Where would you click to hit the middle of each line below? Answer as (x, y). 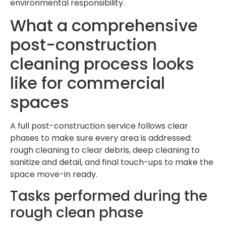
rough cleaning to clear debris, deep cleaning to (105, 150)
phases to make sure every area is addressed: (101, 138)
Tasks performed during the (109, 196)
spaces (40, 102)
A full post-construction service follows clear (99, 126)
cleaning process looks (102, 64)
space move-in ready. (54, 174)
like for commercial (88, 83)
